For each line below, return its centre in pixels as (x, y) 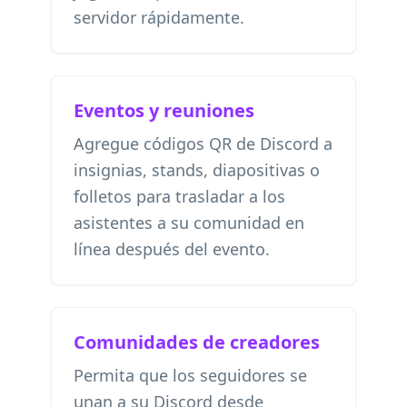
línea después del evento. (172, 249)
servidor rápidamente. (159, 17)
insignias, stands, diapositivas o (197, 170)
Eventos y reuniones (164, 110)
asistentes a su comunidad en (189, 223)
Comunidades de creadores (197, 342)
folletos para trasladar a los (179, 196)
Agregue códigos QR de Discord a (203, 144)
